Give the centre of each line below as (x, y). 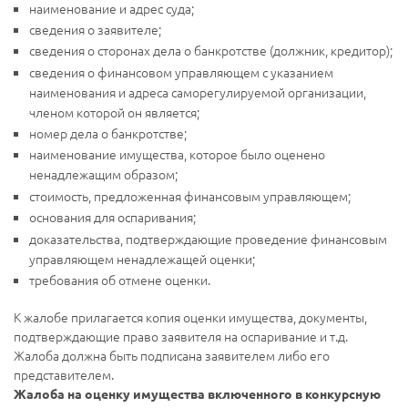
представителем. (64, 375)
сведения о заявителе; (95, 29)
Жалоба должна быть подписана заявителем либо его (172, 356)
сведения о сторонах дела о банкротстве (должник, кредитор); (211, 51)
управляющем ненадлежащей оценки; (142, 258)
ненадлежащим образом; (103, 174)
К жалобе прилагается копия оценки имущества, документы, (190, 317)
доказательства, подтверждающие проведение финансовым (208, 238)
